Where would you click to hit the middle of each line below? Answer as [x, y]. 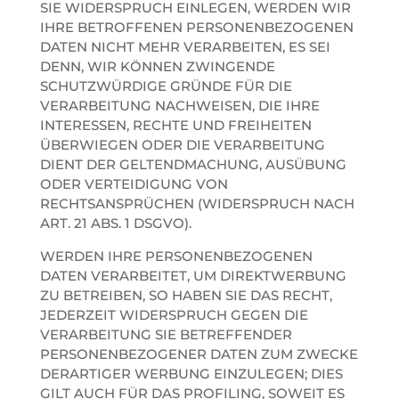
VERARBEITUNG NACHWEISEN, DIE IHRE [179, 105]
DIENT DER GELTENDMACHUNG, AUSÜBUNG [193, 164]
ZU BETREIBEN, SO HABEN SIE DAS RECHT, [186, 295]
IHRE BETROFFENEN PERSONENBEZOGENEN [196, 27]
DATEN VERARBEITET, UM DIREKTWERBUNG [193, 275]
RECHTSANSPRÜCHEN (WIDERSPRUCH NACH [197, 203]
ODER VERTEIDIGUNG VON [134, 183]
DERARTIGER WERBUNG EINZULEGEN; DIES [191, 373]
